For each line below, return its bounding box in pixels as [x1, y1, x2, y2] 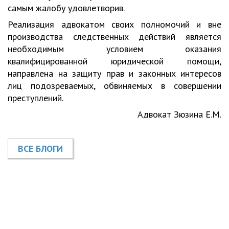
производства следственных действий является [8, 31, 221, 42]
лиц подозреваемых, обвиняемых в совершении [8, 80, 221, 91]
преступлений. [8, 92, 63, 104]
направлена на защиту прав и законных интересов [8, 67, 221, 79]
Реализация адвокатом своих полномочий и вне [8, 18, 221, 30]
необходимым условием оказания [8, 43, 221, 55]
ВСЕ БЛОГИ [18, 143, 63, 154]
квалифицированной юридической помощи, [8, 55, 221, 67]
